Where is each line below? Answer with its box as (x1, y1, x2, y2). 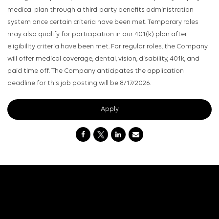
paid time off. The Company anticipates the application (7, 67, 184, 75)
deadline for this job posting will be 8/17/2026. (7, 80, 151, 88)
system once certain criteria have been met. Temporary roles (7, 19, 198, 26)
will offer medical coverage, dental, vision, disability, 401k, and (7, 55, 199, 63)
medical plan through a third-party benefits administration (7, 6, 194, 14)
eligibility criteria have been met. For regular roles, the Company (7, 43, 208, 51)
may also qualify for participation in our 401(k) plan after (7, 31, 187, 39)
